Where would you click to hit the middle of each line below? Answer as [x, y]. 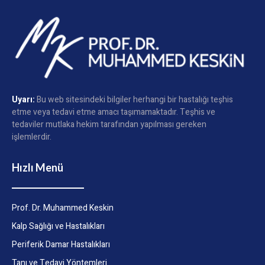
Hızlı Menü [38, 167]
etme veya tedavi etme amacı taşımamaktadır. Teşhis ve [114, 112]
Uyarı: [23, 99]
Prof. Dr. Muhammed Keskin [63, 208]
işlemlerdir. [32, 137]
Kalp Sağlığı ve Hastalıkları [58, 227]
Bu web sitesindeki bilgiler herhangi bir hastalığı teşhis [134, 99]
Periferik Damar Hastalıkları [61, 245]
